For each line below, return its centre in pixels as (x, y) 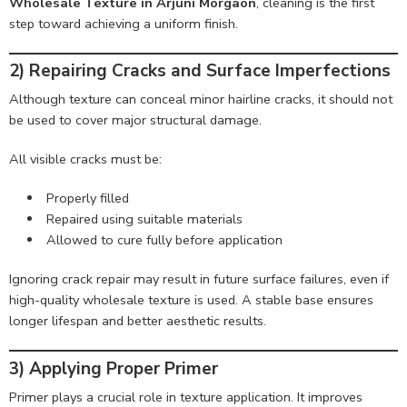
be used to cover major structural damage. (135, 120)
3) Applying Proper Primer (114, 368)
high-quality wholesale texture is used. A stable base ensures (191, 300)
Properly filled (87, 199)
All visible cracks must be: (85, 159)
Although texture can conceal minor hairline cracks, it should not (201, 99)
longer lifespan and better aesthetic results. (138, 321)
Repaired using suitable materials (144, 219)
